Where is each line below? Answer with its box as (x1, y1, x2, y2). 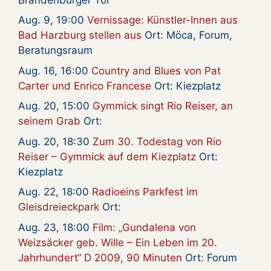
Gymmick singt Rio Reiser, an (93, 100, 233, 113)
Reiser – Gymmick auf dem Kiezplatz (18, 150, 196, 163)
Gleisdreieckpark (18, 201, 99, 214)
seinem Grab (18, 115, 80, 128)
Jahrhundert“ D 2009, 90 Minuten (18, 251, 182, 264)
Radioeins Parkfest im (92, 186, 198, 198)
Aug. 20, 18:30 (18, 135, 93, 148)
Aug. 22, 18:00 (18, 186, 92, 198)
